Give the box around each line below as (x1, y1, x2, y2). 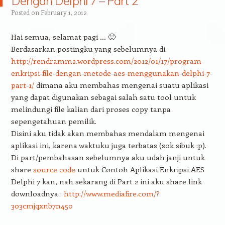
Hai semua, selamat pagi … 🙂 (11, 31, 116, 42)
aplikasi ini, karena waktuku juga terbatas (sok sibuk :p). (11, 140, 206, 150)
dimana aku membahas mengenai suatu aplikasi (34, 79, 208, 90)
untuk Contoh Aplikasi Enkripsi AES (75, 164, 204, 174)
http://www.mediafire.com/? (63, 188, 160, 198)
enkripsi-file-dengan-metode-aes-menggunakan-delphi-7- (11, 67, 212, 78)
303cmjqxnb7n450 (11, 200, 73, 210)
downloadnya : (11, 188, 64, 198)
